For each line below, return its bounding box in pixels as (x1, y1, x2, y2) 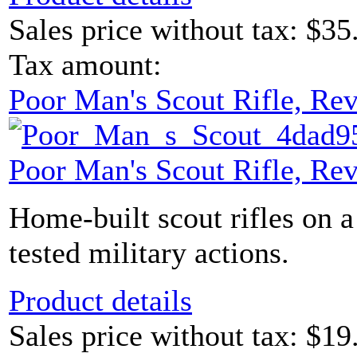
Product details (9, 284, 192, 318)
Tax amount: (9, 48, 162, 82)
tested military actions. (9, 236, 289, 270)
